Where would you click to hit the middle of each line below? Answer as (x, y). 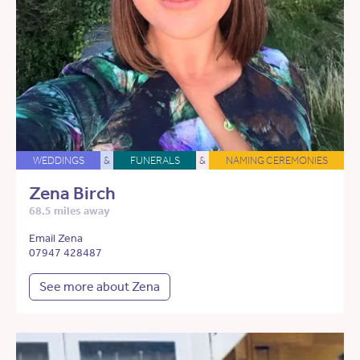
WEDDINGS (58, 161)
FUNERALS (155, 161)
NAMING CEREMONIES (276, 161)
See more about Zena (100, 287)
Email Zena (56, 239)
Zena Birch (72, 194)
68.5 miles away (70, 211)
